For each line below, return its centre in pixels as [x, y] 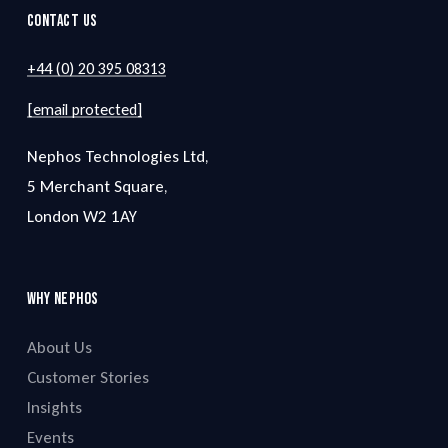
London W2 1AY [81, 217]
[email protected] [84, 110]
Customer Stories [87, 378]
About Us [59, 348]
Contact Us [62, 20]
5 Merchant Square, [97, 187]
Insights [54, 408]
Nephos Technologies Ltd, [117, 157]
